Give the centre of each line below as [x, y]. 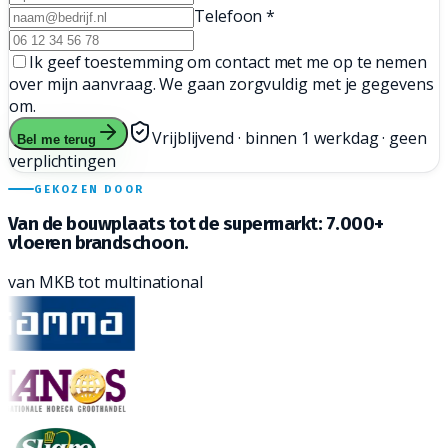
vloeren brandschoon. [98, 242]
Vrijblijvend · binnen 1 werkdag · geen [289, 138]
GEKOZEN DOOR [88, 189]
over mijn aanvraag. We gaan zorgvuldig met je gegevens [221, 84]
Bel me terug [56, 140]
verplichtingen [62, 161]
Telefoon [228, 16]
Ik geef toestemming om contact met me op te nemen [228, 62]
